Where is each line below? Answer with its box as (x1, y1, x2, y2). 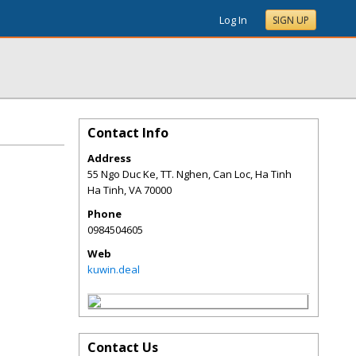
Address (87, 151, 131, 165)
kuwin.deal (87, 262, 140, 277)
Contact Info (87, 124, 168, 141)
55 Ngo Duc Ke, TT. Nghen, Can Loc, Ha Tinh (87, 167, 292, 181)
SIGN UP (273, 14, 309, 27)
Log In (219, 13, 247, 27)
